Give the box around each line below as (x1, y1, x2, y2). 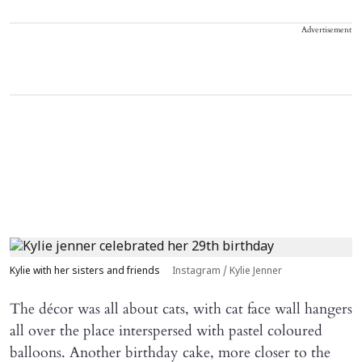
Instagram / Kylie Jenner (172, 266, 282, 278)
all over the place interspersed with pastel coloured (10, 321, 322, 342)
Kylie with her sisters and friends (10, 266, 162, 278)
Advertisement (301, 24, 351, 36)
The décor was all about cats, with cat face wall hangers (10, 299, 352, 320)
